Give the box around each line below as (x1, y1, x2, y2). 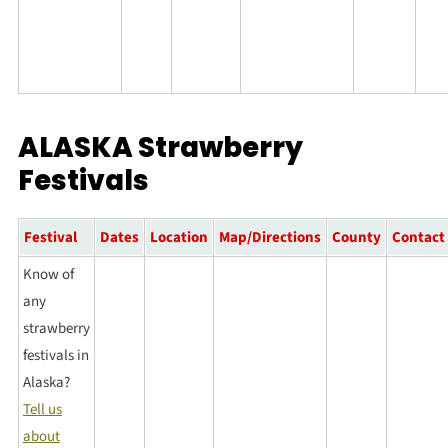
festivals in (22, 344, 89, 366)
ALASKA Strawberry (17, 127, 303, 167)
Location (149, 226, 208, 248)
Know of (22, 263, 74, 285)
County (331, 226, 381, 248)
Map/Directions (218, 226, 321, 248)
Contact (391, 226, 445, 248)
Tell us (22, 398, 62, 420)
